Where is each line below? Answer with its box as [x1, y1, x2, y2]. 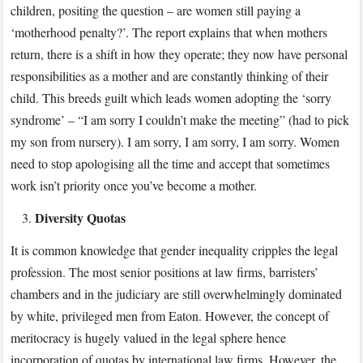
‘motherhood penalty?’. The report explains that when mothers [11, 23, 328, 41]
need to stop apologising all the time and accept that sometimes [11, 155, 331, 173]
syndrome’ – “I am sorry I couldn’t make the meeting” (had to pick [11, 111, 350, 129]
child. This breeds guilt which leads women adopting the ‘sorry [11, 89, 332, 107]
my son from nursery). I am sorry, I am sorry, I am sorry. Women [11, 133, 340, 151]
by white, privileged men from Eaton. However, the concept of [11, 307, 330, 325]
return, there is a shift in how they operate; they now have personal [11, 45, 348, 63]
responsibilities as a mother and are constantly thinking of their [11, 67, 329, 85]
